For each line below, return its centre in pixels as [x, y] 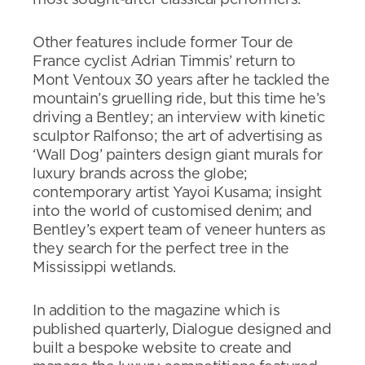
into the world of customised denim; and [172, 212]
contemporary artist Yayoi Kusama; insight [177, 193]
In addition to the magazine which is [156, 311]
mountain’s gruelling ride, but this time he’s [179, 99]
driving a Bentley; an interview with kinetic [178, 118]
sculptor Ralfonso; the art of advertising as [177, 137]
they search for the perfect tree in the [161, 249]
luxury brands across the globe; [140, 174]
